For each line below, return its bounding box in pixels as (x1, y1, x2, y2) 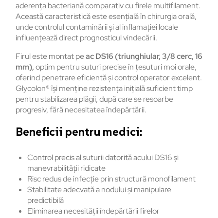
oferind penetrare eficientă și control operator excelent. (16, 73, 202, 83)
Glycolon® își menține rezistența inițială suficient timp (16, 83, 193, 94)
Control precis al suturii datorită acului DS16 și (27, 152, 179, 163)
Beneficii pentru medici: (16, 124, 142, 140)
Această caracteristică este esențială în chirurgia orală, (16, 11, 197, 22)
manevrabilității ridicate (27, 163, 106, 174)
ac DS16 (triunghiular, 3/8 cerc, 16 (86, 51, 202, 62)
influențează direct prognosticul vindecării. (16, 33, 157, 43)
